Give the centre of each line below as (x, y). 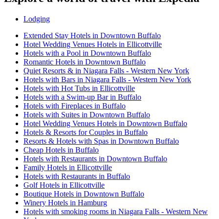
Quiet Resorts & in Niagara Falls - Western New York (106, 71)
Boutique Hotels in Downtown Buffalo (84, 194)
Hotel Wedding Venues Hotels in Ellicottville (93, 44)
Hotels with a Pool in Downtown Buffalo (87, 53)
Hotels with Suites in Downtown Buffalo (87, 115)
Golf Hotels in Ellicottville (64, 185)
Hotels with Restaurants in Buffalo (77, 176)
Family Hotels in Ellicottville (68, 168)
